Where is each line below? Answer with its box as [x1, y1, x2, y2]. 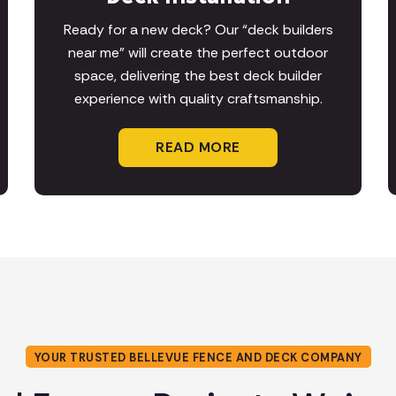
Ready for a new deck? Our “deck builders [63, 20, 333, 40]
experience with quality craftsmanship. [73, 89, 323, 109]
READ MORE [156, 138, 240, 157]
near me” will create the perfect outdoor [68, 43, 328, 63]
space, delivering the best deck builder [74, 66, 322, 86]
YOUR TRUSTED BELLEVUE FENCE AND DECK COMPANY [34, 350, 362, 366]
